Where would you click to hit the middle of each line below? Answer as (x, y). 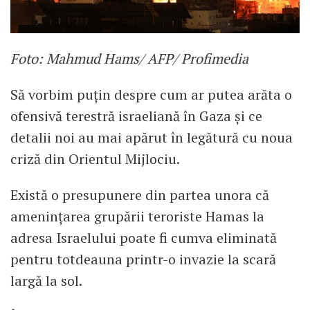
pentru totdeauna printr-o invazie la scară (143, 259)
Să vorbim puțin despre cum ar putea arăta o (151, 94)
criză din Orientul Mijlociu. (95, 158)
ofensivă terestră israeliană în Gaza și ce (136, 116)
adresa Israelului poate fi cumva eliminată (144, 237)
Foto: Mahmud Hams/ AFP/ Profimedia (129, 58)
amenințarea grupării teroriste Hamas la (137, 216)
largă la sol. (46, 280)
